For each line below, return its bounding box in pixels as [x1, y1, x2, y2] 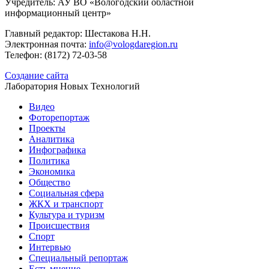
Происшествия [29, 220, 89, 231]
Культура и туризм [29, 210, 104, 220]
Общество [29, 177, 70, 188]
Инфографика [29, 145, 86, 156]
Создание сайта [5, 70, 68, 81]
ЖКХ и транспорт [29, 199, 103, 210]
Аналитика [29, 134, 74, 145]
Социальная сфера [29, 188, 104, 199]
